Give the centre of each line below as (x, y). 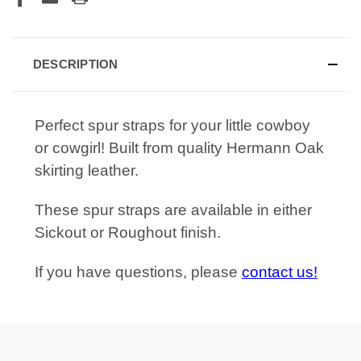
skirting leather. (89, 170)
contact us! (280, 272)
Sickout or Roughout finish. (128, 232)
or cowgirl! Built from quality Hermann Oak (179, 147)
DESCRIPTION (75, 64)
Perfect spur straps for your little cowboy (172, 125)
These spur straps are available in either (173, 210)
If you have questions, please (138, 272)
